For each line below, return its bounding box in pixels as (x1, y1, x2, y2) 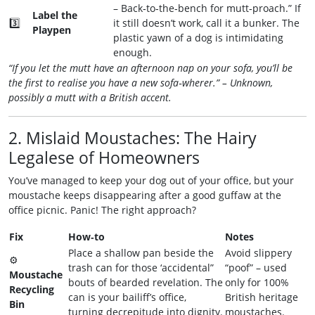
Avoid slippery (225, 246, 292, 259)
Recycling (9, 283, 54, 296)
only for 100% (225, 276, 289, 289)
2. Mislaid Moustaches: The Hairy (8, 127, 257, 149)
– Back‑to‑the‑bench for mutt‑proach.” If (113, 1, 301, 15)
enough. (113, 46, 152, 59)
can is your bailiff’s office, (68, 290, 186, 304)
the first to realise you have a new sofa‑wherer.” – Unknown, (8, 76, 273, 89)
